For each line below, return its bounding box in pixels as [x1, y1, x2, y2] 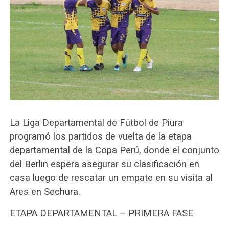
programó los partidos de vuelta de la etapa [9, 130, 192, 142]
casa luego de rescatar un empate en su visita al [9, 172, 213, 183]
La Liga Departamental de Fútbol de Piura [9, 117, 183, 128]
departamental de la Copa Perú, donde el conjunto [9, 144, 219, 155]
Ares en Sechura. [9, 186, 80, 197]
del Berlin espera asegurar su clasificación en [9, 158, 199, 169]
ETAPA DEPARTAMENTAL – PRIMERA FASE [9, 207, 193, 218]
